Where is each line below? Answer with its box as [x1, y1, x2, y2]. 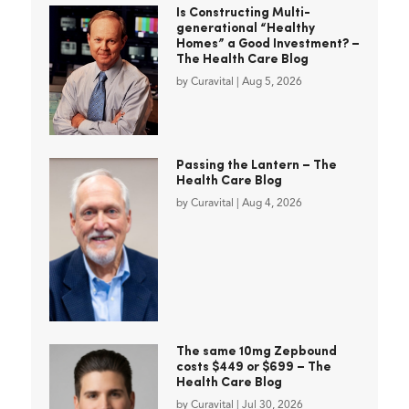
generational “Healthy [175, 22, 315, 37]
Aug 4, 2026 [241, 197, 302, 209]
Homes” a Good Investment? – [175, 37, 360, 52]
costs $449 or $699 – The [175, 360, 331, 374]
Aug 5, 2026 [241, 77, 302, 89]
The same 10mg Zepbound [175, 344, 337, 359]
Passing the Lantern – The [175, 158, 337, 173]
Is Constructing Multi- [175, 6, 310, 21]
